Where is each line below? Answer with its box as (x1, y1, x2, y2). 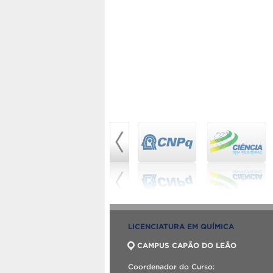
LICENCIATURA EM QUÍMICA (128, 222, 234, 230)
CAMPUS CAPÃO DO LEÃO (137, 241, 236, 249)
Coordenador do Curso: (128, 262, 214, 271)
